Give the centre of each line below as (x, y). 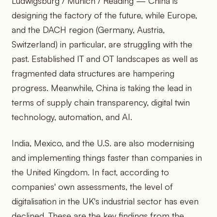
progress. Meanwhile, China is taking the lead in (102, 87)
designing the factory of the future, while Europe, (104, 15)
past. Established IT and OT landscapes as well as (105, 58)
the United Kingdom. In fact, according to (90, 172)
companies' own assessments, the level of (92, 186)
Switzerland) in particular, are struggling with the (102, 44)
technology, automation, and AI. (72, 116)
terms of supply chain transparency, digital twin (101, 102)
